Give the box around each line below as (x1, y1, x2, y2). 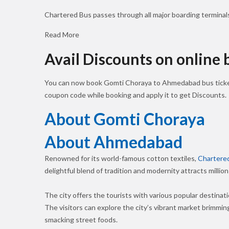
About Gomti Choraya (44, 109, 205, 129)
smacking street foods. (44, 215, 118, 224)
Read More (44, 30, 79, 39)
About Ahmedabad (44, 132, 182, 152)
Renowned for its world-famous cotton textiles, (44, 154, 198, 163)
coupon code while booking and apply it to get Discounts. (44, 90, 226, 99)
